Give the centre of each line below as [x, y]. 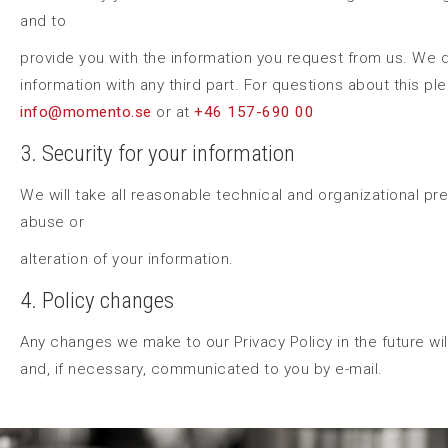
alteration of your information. [127, 258]
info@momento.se [86, 111]
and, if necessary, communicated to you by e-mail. [201, 368]
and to [43, 20]
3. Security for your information [157, 153]
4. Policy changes [97, 300]
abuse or [52, 221]
